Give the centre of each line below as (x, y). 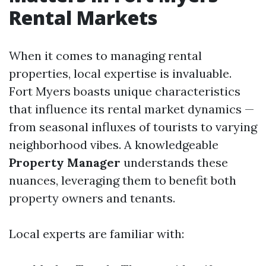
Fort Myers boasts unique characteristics (125, 91)
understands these (174, 162)
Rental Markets (83, 18)
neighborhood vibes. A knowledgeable (114, 145)
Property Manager (65, 162)
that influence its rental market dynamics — (132, 109)
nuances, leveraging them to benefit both (123, 180)
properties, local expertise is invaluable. (120, 73)
